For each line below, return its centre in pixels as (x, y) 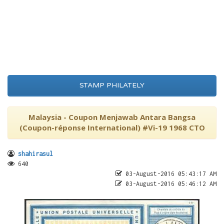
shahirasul (35, 154)
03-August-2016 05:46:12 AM (169, 184)
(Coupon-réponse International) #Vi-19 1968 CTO (112, 127)
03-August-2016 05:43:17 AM (169, 174)
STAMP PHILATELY (112, 85)
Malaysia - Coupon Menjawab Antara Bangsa (112, 117)
